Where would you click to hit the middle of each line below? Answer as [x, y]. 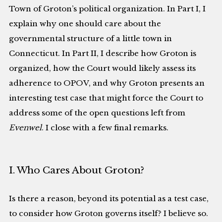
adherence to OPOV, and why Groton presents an [107, 83]
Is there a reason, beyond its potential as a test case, [109, 198]
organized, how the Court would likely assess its [103, 68]
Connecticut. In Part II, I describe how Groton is [103, 53]
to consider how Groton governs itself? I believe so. [109, 213]
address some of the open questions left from [97, 112]
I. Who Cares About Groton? [77, 170]
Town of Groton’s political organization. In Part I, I [108, 8]
